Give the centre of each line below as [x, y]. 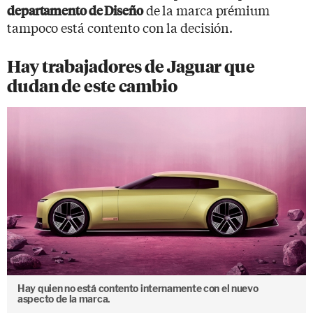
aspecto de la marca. [64, 299]
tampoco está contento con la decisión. [120, 27]
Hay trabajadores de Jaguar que [131, 67]
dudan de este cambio [92, 86]
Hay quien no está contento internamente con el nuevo [138, 288]
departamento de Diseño [75, 10]
